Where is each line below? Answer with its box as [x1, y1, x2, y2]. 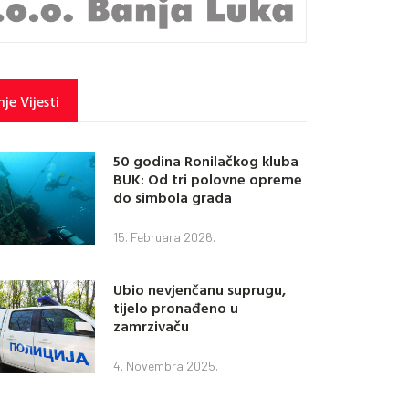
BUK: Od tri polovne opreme [113, 168, 303, 191]
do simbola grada [113, 186, 233, 209]
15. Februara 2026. [113, 229, 216, 246]
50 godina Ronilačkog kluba [113, 150, 299, 173]
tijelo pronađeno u [113, 297, 239, 320]
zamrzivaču [113, 315, 190, 338]
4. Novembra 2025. [113, 358, 219, 374]
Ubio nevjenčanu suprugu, [113, 278, 287, 301]
